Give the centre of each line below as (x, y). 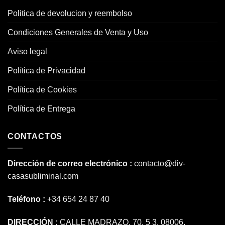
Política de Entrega (41, 108)
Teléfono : (27, 199)
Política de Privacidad (46, 70)
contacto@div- (160, 164)
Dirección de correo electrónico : (71, 164)
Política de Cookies (42, 89)
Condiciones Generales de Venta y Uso (78, 32)
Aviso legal (27, 51)
